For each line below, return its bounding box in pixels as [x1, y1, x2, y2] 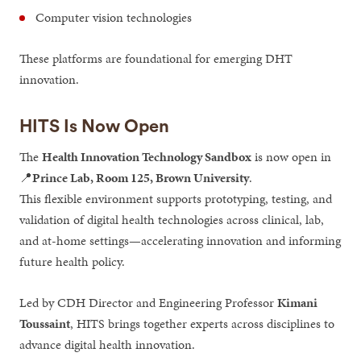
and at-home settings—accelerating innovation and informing [19, 231, 342, 251]
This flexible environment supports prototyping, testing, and [19, 189, 333, 209]
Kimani [277, 293, 318, 313]
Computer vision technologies [35, 8, 193, 27]
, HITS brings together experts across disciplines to [70, 314, 335, 334]
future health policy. [19, 252, 126, 272]
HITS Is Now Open [19, 118, 170, 136]
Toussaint [19, 314, 71, 334]
